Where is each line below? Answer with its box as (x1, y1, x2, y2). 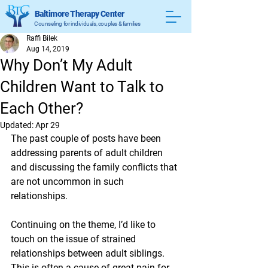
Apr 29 (35, 120, 60, 130)
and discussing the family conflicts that (11, 162, 179, 173)
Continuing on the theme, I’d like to (11, 219, 158, 230)
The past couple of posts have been (11, 133, 163, 144)
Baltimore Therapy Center (35, 9, 124, 19)
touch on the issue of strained (11, 233, 138, 245)
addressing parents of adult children (11, 147, 165, 159)
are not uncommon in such (11, 176, 126, 187)
